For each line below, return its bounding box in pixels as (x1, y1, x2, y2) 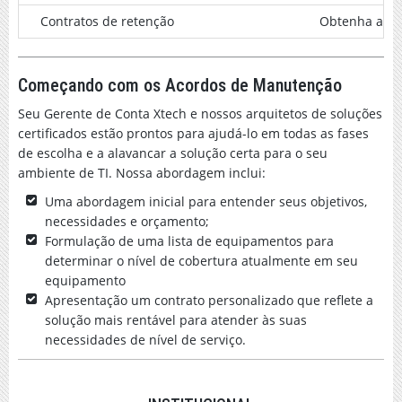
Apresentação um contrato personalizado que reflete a (45, 292, 373, 309)
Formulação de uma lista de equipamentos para (45, 232, 334, 249)
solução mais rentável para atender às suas (45, 311, 307, 328)
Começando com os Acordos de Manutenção (18, 74, 342, 96)
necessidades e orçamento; (45, 213, 209, 230)
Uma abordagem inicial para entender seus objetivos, (45, 193, 367, 210)
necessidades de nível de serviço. (45, 331, 246, 348)
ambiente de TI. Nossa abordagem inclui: (18, 164, 266, 181)
